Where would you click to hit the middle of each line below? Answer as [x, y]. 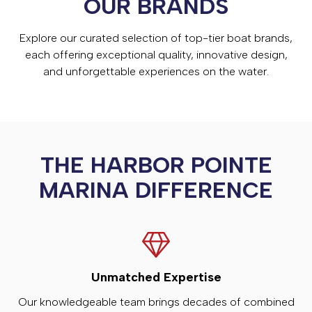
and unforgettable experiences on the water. [156, 71]
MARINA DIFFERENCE [156, 190]
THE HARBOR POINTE [156, 165]
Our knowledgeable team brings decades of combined [156, 302]
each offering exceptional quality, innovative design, [156, 54]
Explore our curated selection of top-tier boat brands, [156, 38]
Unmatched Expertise [156, 277]
